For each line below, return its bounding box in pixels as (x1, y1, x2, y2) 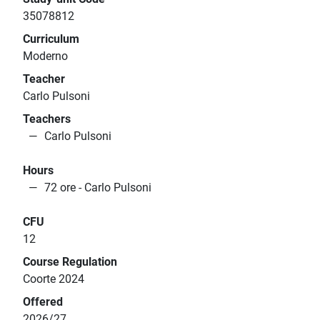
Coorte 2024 (23, 272, 84, 286)
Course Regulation (23, 255, 117, 269)
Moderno (23, 49, 68, 64)
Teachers (23, 112, 71, 126)
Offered (23, 295, 63, 309)
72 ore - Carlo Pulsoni (44, 181, 151, 195)
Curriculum (23, 32, 79, 46)
